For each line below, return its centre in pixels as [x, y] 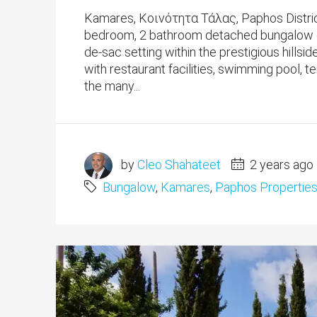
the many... [112, 86]
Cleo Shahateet [179, 164]
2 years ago [280, 164]
